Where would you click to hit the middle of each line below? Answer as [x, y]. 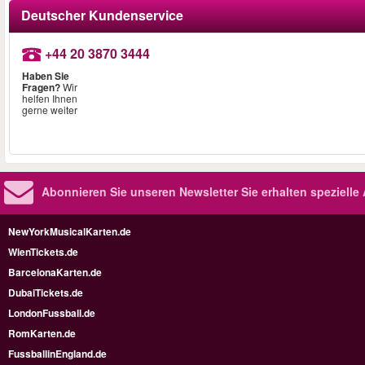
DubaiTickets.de [46, 292]
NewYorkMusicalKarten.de [70, 231]
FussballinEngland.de [57, 353]
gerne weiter [50, 110]
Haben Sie [46, 76]
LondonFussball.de [52, 312]
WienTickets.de [43, 251]
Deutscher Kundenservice [102, 15]
